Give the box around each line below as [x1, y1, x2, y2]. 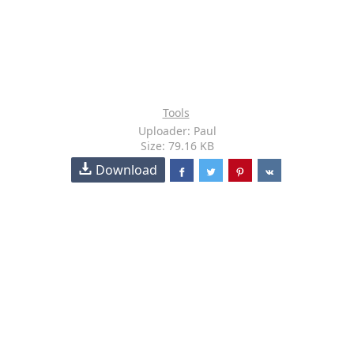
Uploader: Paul [137, 123, 217, 138]
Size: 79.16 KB [140, 138, 214, 153]
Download [96, 161, 158, 179]
